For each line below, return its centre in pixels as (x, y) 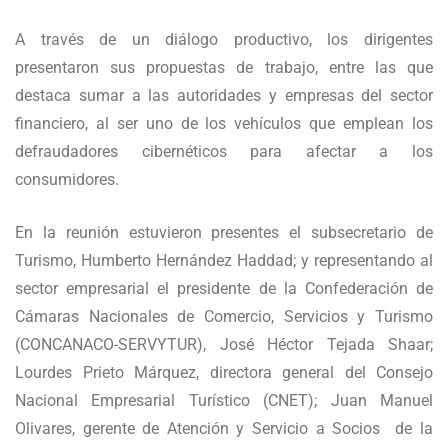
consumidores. (67, 180)
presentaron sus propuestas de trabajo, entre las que (224, 68)
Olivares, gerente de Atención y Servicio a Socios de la (224, 429)
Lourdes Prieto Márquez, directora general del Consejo (224, 373)
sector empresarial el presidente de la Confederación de (224, 289)
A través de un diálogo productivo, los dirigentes (224, 40)
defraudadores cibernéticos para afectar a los (224, 152)
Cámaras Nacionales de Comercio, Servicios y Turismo (224, 317)
